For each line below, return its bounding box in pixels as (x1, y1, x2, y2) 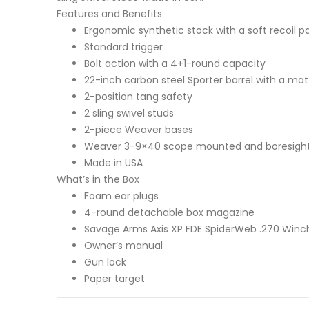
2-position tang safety (84, 90, 192, 104)
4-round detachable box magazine (84, 206, 255, 220)
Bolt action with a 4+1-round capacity (84, 57, 266, 71)
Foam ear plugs (84, 189, 159, 203)
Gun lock (84, 255, 126, 270)
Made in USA (84, 156, 143, 170)
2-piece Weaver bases (84, 123, 193, 137)
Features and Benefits (57, 7, 162, 21)
